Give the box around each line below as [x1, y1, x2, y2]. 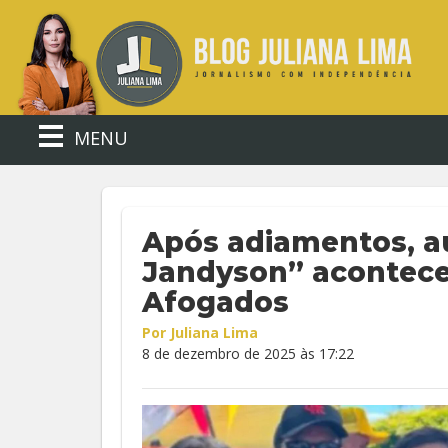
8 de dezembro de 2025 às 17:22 [142, 344, 354, 363]
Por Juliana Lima [142, 323, 258, 342]
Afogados [142, 285, 289, 319]
